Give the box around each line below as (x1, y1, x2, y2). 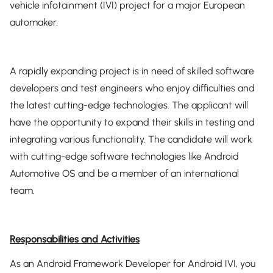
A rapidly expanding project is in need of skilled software (10, 65, 254, 77)
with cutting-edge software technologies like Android (10, 151, 239, 162)
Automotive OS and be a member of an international (10, 168, 239, 179)
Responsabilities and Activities (10, 233, 140, 245)
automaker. (10, 16, 58, 28)
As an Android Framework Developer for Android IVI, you (10, 258, 255, 269)
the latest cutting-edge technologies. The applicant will (10, 99, 248, 111)
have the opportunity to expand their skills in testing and (10, 116, 255, 128)
